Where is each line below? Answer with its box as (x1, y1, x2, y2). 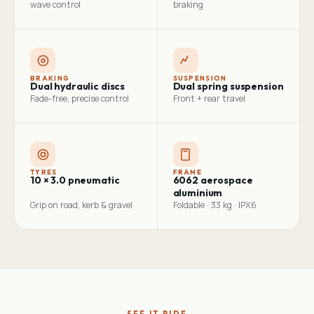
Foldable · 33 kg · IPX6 (172, 199, 257, 211)
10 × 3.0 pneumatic (30, 174, 120, 186)
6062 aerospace (172, 174, 253, 186)
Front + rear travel (172, 93, 245, 104)
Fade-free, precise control (30, 93, 129, 104)
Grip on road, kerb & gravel (30, 199, 132, 211)
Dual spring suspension (172, 80, 284, 93)
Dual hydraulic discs (30, 80, 125, 93)
